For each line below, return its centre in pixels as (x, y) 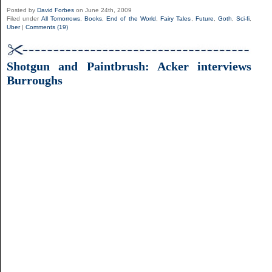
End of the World (131, 19)
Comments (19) (47, 27)
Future (204, 19)
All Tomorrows (60, 19)
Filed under (24, 19)
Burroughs (35, 80)
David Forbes (56, 10)
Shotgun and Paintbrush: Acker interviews (129, 66)
